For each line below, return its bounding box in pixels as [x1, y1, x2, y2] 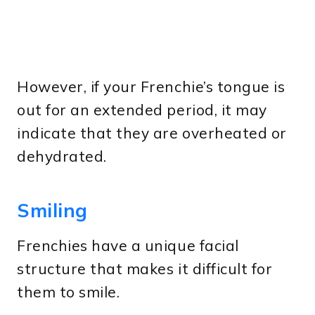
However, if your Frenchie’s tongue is [17, 77, 285, 96]
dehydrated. [17, 146, 107, 165]
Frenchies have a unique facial [17, 236, 239, 255]
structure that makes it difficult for [17, 259, 273, 278]
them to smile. [17, 282, 120, 301]
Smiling [17, 198, 88, 223]
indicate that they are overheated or [17, 123, 287, 142]
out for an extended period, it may [17, 100, 267, 119]
